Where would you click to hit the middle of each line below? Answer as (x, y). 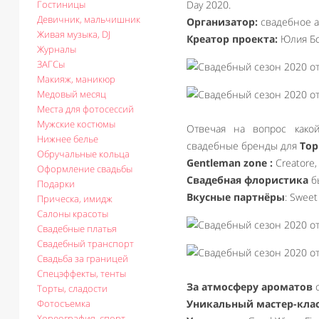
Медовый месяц (72, 94)
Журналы (57, 49)
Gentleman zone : (230, 163)
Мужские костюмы (76, 124)
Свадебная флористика (247, 180)
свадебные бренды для (243, 146)
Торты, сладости (72, 288)
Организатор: (222, 22)
